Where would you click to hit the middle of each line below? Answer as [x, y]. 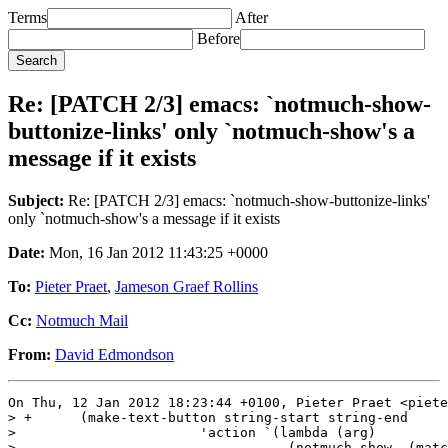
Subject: [36, 200]
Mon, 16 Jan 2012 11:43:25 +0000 [156, 252]
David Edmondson [114, 354]
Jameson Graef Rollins [186, 286]
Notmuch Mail [82, 320]
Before [218, 38]
